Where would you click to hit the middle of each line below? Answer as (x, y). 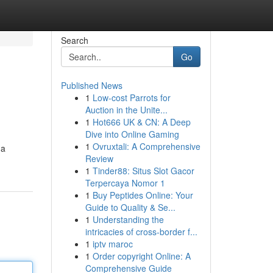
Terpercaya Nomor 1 (125, 183)
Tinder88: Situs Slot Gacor (143, 171)
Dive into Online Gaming (132, 134)
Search (74, 40)
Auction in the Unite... (126, 110)
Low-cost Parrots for (131, 97)
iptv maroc (112, 244)
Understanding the (128, 219)
